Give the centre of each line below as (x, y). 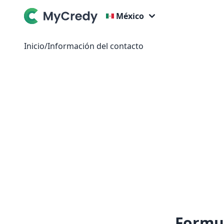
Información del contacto (95, 46)
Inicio (34, 46)
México (130, 16)
